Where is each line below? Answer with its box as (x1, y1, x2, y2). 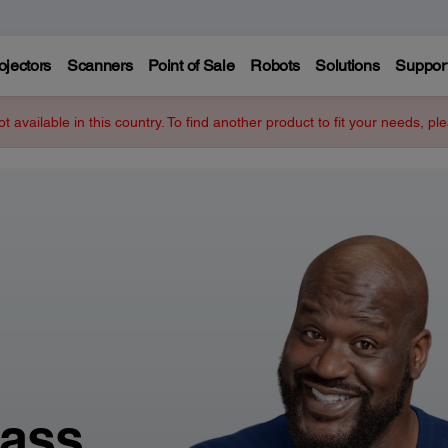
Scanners (66, 56, 133, 75)
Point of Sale (148, 56, 235, 75)
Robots (250, 56, 300, 75)
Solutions (315, 56, 380, 75)
